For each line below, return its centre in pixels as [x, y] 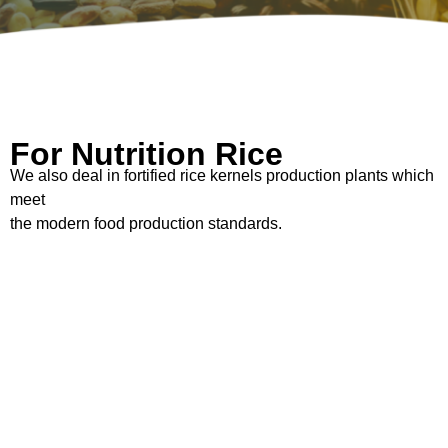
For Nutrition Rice [146, 154]
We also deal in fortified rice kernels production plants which [222, 176]
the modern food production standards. [146, 224]
